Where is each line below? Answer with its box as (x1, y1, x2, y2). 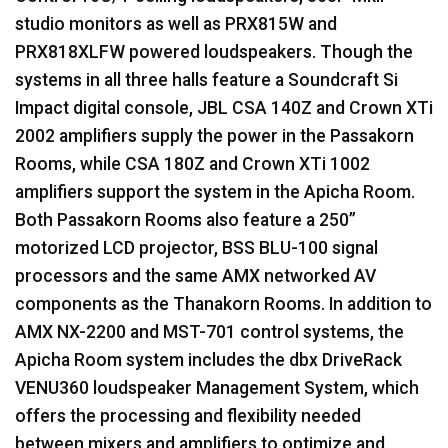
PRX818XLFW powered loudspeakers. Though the (15, 41, 413, 62)
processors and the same (15, 265, 222, 286)
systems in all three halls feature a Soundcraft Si (15, 69, 398, 90)
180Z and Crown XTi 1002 (160, 153, 370, 174)
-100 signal (291, 237, 378, 258)
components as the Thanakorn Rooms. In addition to (15, 293, 432, 314)
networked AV (260, 265, 376, 286)
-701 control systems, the (199, 321, 404, 342)
